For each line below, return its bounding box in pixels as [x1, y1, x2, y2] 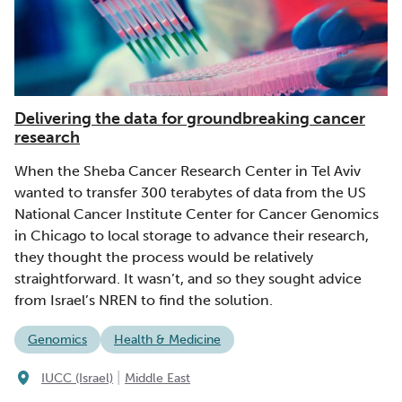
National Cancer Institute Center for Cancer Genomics [14, 205, 379, 223]
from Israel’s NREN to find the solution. [14, 292, 273, 310]
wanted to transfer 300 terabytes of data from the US [14, 184, 366, 202]
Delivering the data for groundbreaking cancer [14, 109, 365, 129]
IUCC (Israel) [41, 370, 113, 386]
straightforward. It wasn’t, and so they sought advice [14, 270, 362, 288]
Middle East [125, 370, 190, 386]
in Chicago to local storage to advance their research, [14, 227, 369, 245]
